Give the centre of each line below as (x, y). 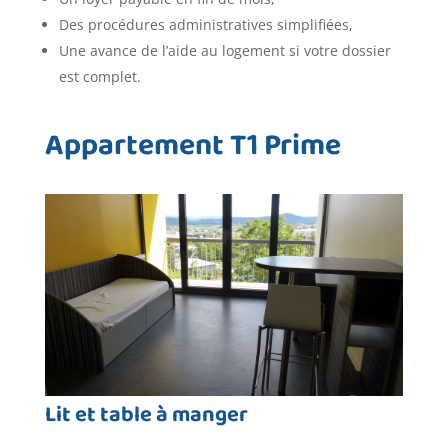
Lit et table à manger (146, 416)
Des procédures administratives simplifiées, (205, 25)
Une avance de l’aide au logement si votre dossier (224, 51)
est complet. (99, 77)
